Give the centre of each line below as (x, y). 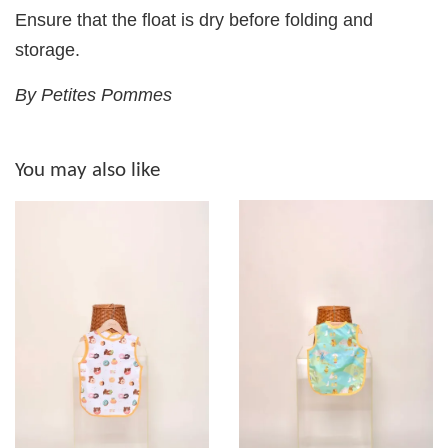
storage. (47, 50)
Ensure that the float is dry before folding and (194, 20)
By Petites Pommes (93, 95)
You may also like (87, 171)
